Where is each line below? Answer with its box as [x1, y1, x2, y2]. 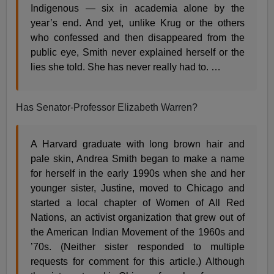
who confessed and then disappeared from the [31, 32, 245, 43]
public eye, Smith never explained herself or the [31, 46, 245, 57]
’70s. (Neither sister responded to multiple [31, 241, 245, 252]
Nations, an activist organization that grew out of [31, 212, 245, 223]
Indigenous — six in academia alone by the [31, 2, 245, 13]
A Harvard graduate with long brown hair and [31, 138, 245, 149]
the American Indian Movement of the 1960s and [31, 226, 245, 237]
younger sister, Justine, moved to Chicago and [31, 182, 245, 193]
